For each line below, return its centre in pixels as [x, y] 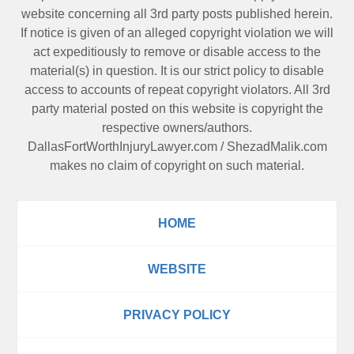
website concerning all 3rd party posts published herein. [177, 14]
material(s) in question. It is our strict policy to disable [177, 71]
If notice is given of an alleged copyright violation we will [177, 33]
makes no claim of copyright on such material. [177, 166]
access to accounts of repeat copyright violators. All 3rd [177, 90]
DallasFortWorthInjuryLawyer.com [122, 147]
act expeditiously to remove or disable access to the [177, 52]
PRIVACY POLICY [177, 315]
